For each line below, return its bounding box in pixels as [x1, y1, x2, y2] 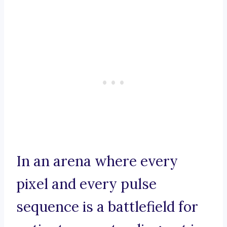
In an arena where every [16, 152, 178, 171]
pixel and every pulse [16, 175, 157, 194]
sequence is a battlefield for [16, 198, 198, 216]
